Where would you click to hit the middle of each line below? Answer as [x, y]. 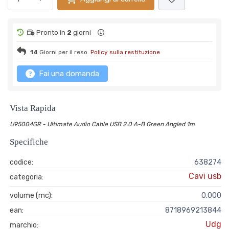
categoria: [27, 177]
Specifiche [29, 142]
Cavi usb [205, 176]
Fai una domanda [69, 74]
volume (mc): [31, 196]
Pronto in [51, 32]
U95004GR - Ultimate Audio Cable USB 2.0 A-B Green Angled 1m [102, 124]
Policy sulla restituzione [125, 52]
